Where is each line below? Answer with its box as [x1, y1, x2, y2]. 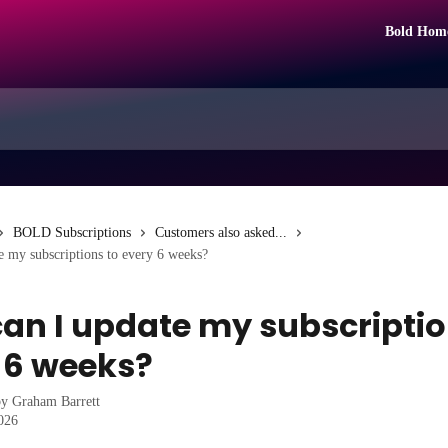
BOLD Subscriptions [13, 225, 131, 240]
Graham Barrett [12, 394, 100, 409]
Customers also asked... [155, 225, 287, 240]
